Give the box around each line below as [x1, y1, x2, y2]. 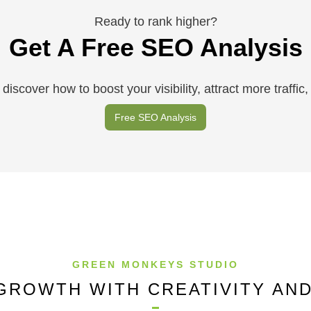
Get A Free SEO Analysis [8, 33, 303, 62]
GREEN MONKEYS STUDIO [72, 259, 239, 270]
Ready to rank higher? [94, 15, 217, 28]
